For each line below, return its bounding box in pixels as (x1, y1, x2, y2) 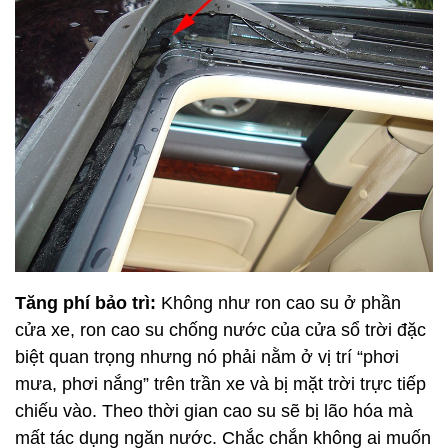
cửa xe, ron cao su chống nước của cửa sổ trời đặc (15, 319, 426, 340)
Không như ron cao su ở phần (161, 292, 401, 313)
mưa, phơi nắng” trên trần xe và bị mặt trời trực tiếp (15, 373, 426, 394)
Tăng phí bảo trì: (15, 292, 161, 313)
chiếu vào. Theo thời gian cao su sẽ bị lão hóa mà (15, 400, 413, 421)
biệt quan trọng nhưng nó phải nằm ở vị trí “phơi (15, 346, 399, 367)
